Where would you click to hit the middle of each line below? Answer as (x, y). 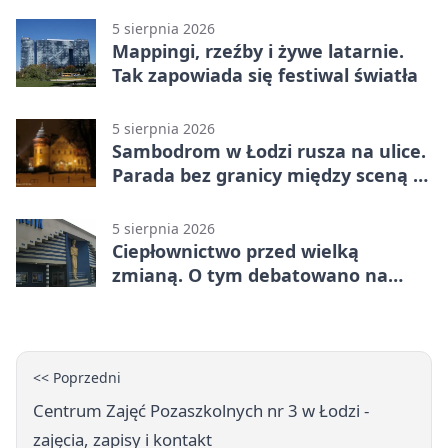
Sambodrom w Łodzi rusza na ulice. (269, 150)
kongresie (156, 298)
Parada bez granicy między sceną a (268, 174)
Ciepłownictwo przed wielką (235, 250)
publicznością (171, 198)
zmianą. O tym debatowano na (250, 274)
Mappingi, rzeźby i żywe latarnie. (258, 50)
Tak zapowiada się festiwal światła (265, 74)
